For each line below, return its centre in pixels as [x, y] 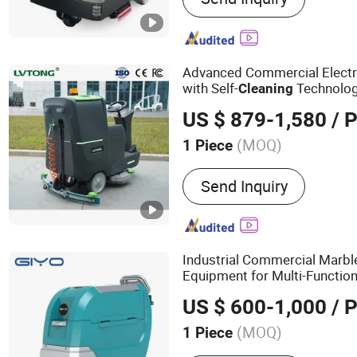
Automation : [226, 167]
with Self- [211, 88]
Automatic [306, 167]
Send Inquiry [244, 186]
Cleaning [266, 88]
